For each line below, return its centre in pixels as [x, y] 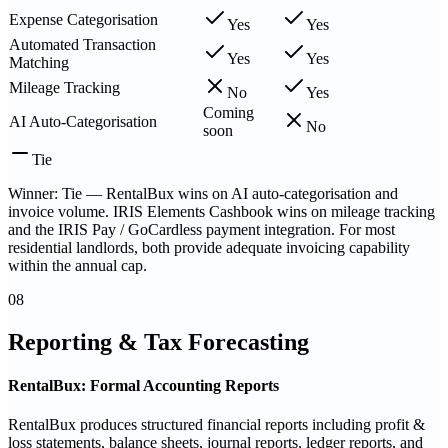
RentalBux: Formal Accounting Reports [143, 385]
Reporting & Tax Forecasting [158, 341]
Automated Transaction [82, 44]
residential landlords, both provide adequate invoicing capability [209, 247]
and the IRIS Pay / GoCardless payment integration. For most [201, 229]
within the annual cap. [77, 265]
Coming [228, 112]
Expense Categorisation [83, 19]
